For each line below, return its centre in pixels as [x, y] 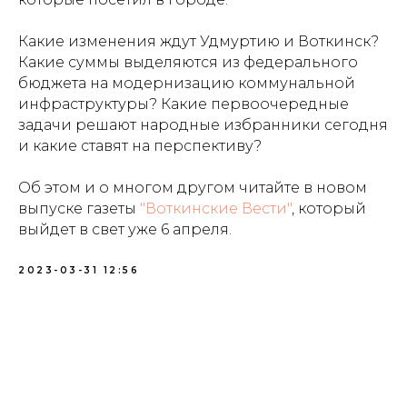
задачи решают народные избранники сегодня [203, 125]
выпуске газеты [79, 208]
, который [329, 208]
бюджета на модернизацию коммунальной [187, 83]
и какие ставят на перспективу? [140, 146]
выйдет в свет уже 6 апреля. [125, 229]
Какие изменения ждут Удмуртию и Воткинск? [199, 41]
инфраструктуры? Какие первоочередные [184, 104]
